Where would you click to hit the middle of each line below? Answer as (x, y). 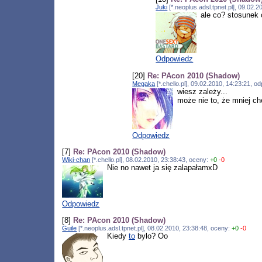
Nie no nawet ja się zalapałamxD (162, 168)
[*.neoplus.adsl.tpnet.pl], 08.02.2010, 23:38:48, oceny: (154, 228)
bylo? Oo (151, 236)
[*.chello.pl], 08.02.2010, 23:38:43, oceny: (150, 160)
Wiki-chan (76, 160)
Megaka (144, 83)
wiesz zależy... (202, 91)
